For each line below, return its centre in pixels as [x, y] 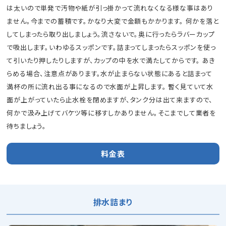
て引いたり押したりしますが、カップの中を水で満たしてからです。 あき [111, 60]
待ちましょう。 [27, 126]
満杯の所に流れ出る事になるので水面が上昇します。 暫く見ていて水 [110, 86]
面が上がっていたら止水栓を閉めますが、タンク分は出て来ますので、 [110, 99]
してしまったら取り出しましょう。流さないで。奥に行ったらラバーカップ [111, 34]
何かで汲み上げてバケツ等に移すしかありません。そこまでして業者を [111, 112]
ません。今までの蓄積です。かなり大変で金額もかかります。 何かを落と [113, 21]
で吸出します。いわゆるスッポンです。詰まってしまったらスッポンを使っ [111, 47]
